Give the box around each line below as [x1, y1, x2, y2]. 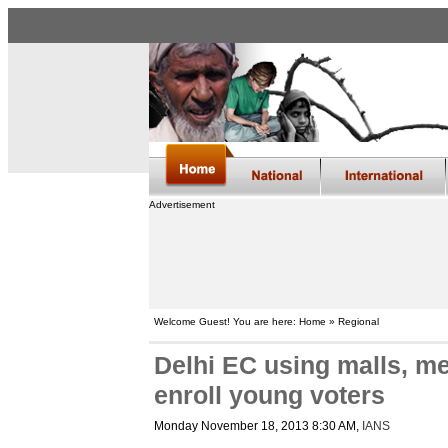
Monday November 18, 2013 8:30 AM [153, 419, 356, 433]
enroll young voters [153, 382, 385, 409]
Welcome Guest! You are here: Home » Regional [153, 316, 379, 327]
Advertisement [148, 199, 215, 210]
